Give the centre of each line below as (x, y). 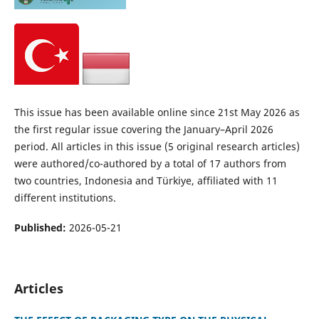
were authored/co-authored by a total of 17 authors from (150, 163)
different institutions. (65, 197)
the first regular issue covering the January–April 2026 (143, 129)
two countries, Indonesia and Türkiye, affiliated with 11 (146, 180)
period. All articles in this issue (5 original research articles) (157, 146)
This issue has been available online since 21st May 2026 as (157, 112)
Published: (41, 228)
